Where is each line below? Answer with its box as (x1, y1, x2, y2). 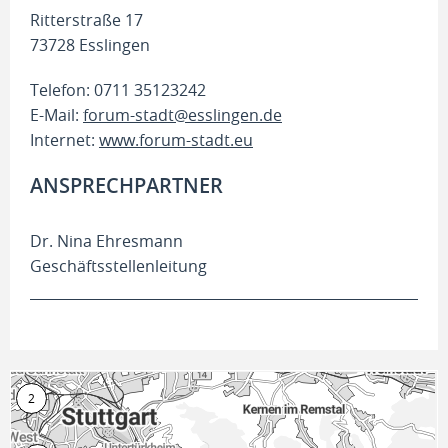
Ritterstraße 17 (30, 9, 143, 31)
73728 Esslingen (30, 34, 150, 56)
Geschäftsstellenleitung (30, 255, 207, 277)
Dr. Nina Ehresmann (30, 230, 183, 252)
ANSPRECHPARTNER (30, 172, 223, 199)
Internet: (30, 129, 99, 151)
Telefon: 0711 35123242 (30, 79, 206, 101)
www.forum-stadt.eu (99, 129, 253, 151)
